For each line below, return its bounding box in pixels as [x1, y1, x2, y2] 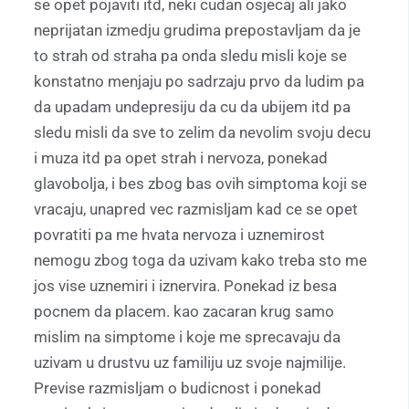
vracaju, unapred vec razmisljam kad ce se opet [34, 199, 358, 218]
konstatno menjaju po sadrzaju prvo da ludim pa [34, 71, 364, 90]
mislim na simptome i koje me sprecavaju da [34, 327, 341, 346]
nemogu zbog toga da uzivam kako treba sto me [34, 250, 367, 269]
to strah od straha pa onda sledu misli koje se [34, 46, 347, 65]
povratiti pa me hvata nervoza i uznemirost [34, 225, 325, 244]
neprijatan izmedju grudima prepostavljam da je [34, 20, 361, 39]
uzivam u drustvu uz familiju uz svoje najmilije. [34, 352, 346, 372]
